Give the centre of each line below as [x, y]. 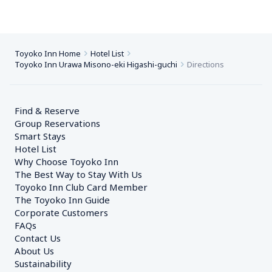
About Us [34, 251]
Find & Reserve [47, 110]
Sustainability [43, 263]
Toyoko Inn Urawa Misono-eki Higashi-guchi [96, 64]
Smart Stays [40, 136]
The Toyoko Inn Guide [62, 200]
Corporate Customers [66, 212]
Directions [206, 64]
